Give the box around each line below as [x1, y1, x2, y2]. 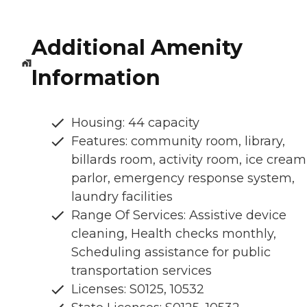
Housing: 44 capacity [71, 115, 199, 131]
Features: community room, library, [71, 134, 285, 149]
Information [31, 65, 160, 91]
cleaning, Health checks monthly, [71, 226, 276, 242]
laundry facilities [71, 189, 173, 205]
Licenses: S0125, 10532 [71, 282, 204, 297]
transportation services [71, 263, 212, 279]
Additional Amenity [31, 35, 243, 61]
